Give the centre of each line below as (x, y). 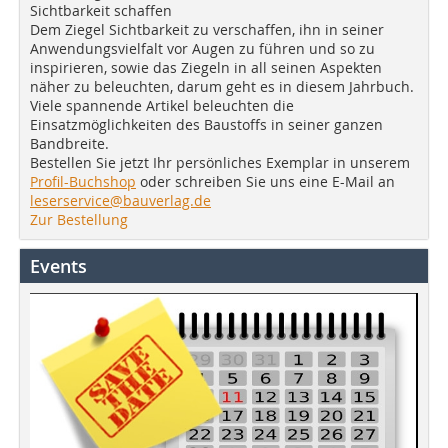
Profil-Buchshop (83, 181)
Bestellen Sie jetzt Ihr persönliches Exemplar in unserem (220, 162)
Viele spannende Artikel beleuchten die (162, 105)
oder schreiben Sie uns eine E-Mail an (265, 181)
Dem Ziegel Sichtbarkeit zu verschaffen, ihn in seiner (207, 29)
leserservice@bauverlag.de (120, 200)
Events (58, 265)
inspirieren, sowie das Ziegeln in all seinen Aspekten (206, 67)
